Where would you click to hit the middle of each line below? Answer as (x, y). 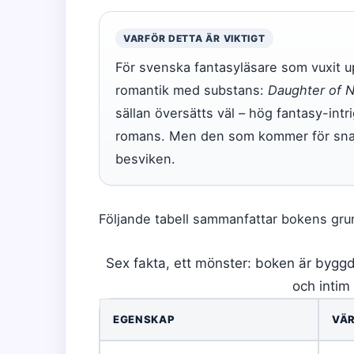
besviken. (145, 158)
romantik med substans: (192, 90)
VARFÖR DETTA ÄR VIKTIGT (194, 38)
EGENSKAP (144, 319)
